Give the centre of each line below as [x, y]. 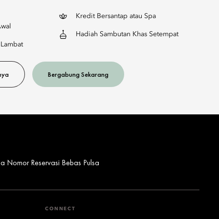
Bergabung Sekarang [78, 74]
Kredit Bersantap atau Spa [116, 16]
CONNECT [60, 208]
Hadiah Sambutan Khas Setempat [127, 34]
